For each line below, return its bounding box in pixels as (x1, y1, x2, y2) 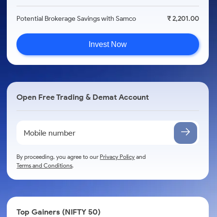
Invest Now (89, 40, 127, 48)
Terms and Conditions (16, 162, 73, 169)
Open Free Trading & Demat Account (16, 93, 149, 102)
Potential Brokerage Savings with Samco (16, 15, 137, 23)
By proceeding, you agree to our (16, 153, 100, 160)
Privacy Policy (100, 153, 135, 160)
